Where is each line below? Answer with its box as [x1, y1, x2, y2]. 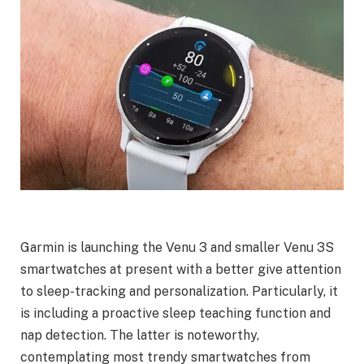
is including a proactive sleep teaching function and [20, 305, 331, 321]
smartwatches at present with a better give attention [20, 261, 341, 277]
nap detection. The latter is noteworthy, [20, 327, 259, 343]
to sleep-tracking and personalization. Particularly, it [20, 283, 338, 299]
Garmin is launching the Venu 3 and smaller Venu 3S [20, 239, 334, 255]
